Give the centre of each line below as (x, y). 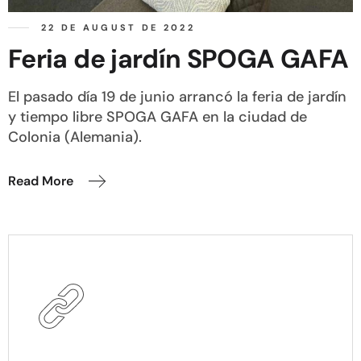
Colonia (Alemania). (75, 137)
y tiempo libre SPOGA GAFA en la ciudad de (158, 117)
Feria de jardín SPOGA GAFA (178, 59)
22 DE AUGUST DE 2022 (118, 27)
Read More (41, 181)
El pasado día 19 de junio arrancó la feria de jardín (177, 97)
